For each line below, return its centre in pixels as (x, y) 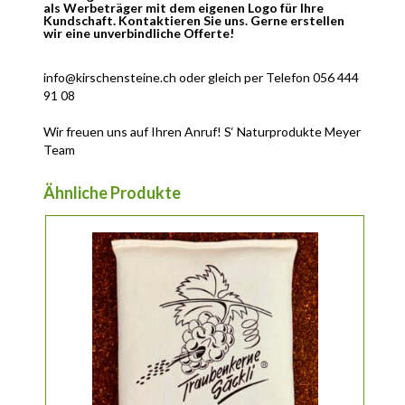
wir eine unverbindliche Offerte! (139, 33)
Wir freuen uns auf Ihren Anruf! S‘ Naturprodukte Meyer (202, 131)
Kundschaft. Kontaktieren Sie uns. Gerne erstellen (194, 20)
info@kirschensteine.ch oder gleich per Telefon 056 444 (202, 77)
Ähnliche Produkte (113, 192)
